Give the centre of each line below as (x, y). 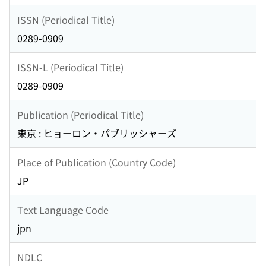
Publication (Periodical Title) (80, 114)
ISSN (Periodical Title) (66, 19)
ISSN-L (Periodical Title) (70, 67)
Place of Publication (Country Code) (96, 162)
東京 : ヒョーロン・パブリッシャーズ (97, 133)
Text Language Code (63, 209)
